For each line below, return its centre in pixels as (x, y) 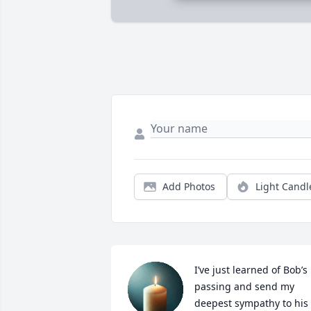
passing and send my (244, 287)
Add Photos (189, 187)
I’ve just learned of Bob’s (251, 270)
